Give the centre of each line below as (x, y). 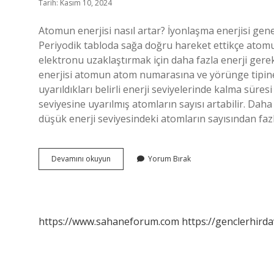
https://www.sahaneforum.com (109, 221)
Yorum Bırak (169, 159)
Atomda (124, 158)
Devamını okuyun (81, 159)
